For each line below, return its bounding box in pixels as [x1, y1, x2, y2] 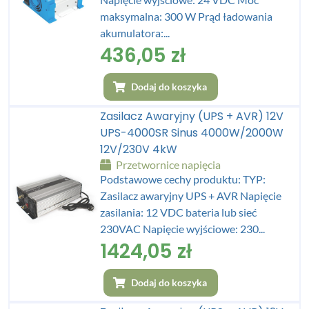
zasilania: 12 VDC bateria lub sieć [100, 205, 257, 219]
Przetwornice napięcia [114, 157, 221, 171]
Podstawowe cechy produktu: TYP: [100, 172, 266, 186]
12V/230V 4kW [100, 141, 178, 157]
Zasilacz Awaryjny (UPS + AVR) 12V [100, 108, 284, 124]
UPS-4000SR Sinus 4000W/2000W [100, 124, 284, 141]
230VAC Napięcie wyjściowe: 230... [100, 221, 266, 235]
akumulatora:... [100, 26, 170, 39]
